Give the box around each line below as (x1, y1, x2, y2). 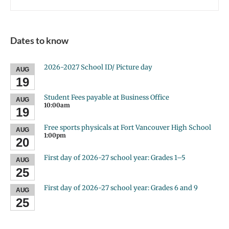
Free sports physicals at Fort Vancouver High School (44, 123, 211, 132)
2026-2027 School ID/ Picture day (44, 62, 152, 72)
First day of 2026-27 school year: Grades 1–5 (44, 153, 186, 162)
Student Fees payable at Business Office (44, 93, 169, 102)
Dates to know (10, 35, 68, 46)
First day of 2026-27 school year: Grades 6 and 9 (44, 183, 198, 192)
